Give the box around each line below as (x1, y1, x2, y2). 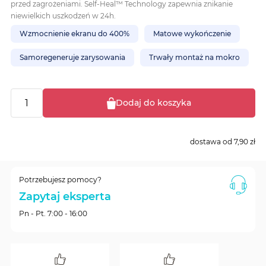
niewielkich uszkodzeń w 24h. (11, 11, 116, 20)
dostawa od (190, 137, 234, 146)
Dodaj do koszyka (116, 97, 191, 108)
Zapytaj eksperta (19, 190, 111, 203)
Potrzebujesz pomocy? (19, 175, 102, 184)
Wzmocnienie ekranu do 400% (20, 29, 129, 38)
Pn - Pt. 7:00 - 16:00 (19, 209, 87, 218)
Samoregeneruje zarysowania (20, 53, 125, 62)
